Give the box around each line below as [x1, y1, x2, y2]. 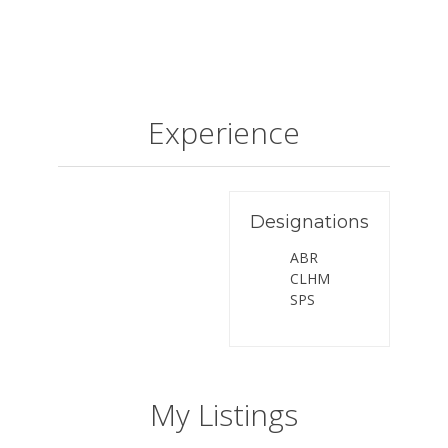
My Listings [150, 394, 298, 435]
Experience [147, 112, 300, 153]
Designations [250, 211, 370, 233]
